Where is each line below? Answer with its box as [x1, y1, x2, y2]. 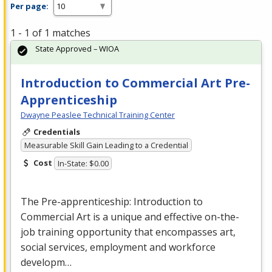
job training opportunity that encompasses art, [21, 225, 236, 239]
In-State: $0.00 [57, 158, 109, 169]
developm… [21, 256, 72, 270]
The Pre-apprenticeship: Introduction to [21, 195, 203, 209]
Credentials [33, 126, 80, 138]
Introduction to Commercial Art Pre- [21, 75, 250, 92]
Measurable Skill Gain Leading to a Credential [24, 139, 188, 151]
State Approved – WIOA [35, 43, 119, 55]
